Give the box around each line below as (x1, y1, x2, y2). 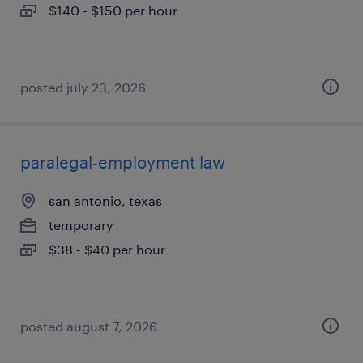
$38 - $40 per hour (49, 241, 165, 257)
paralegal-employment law (20, 152, 225, 172)
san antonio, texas (49, 193, 162, 208)
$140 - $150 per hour (49, 2, 177, 18)
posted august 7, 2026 (20, 318, 157, 334)
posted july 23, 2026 (20, 79, 146, 95)
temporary (49, 217, 113, 233)
